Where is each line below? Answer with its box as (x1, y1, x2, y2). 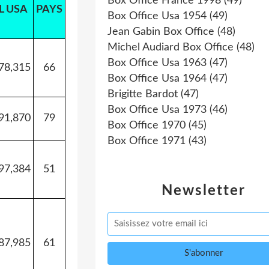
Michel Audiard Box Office (107, 42, 234, 53)
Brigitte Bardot (107, 89, 178, 100)
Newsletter (162, 184, 246, 198)
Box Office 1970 (107, 120, 186, 131)
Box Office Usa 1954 (107, 11, 207, 22)
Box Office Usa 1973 (107, 104, 207, 115)
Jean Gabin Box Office (107, 26, 214, 37)
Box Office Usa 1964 (107, 73, 207, 84)
